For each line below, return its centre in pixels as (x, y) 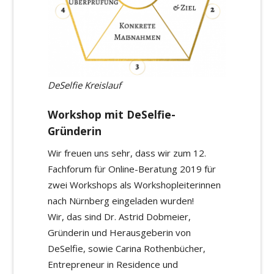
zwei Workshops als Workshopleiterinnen (134, 185)
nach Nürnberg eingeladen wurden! (121, 201)
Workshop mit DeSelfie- (112, 115)
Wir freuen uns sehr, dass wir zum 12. (127, 153)
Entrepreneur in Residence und (113, 265)
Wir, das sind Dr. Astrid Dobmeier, (119, 217)
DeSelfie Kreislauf (84, 85)
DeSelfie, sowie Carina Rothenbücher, (127, 249)
